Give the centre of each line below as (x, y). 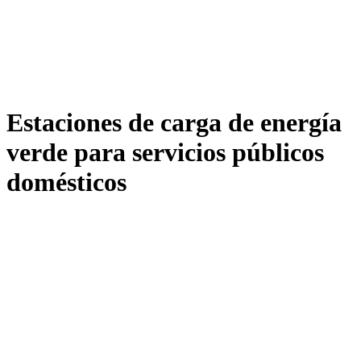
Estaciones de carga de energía (174, 123)
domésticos (66, 183)
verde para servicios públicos (165, 153)
